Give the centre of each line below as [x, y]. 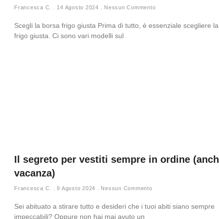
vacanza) [35, 173]
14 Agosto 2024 [78, 7]
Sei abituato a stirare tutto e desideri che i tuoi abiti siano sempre [114, 206]
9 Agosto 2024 [76, 188]
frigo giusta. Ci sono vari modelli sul [69, 36]
